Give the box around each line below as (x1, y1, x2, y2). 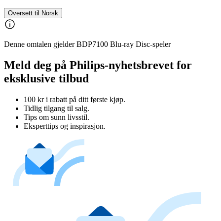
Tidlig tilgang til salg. (24, 104, 89, 113)
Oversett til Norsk (8, 9, 58, 17)
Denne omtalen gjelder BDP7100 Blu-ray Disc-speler (4, 40, 171, 49)
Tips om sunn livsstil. (24, 113, 89, 122)
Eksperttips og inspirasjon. (24, 122, 106, 131)
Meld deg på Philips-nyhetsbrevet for (4, 59, 192, 72)
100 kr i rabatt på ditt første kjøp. (24, 95, 125, 104)
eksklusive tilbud (4, 72, 89, 85)
